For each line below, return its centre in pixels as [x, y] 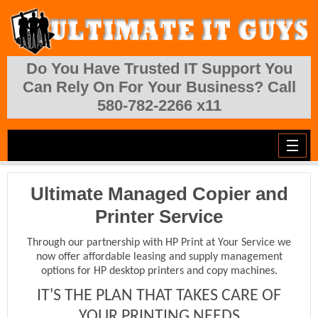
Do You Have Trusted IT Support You [159, 69]
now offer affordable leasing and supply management [159, 257]
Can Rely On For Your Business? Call [159, 87]
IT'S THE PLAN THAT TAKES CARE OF [159, 296]
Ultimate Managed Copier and [159, 194]
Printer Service [159, 217]
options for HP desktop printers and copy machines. [159, 271]
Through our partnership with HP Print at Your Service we [159, 242]
